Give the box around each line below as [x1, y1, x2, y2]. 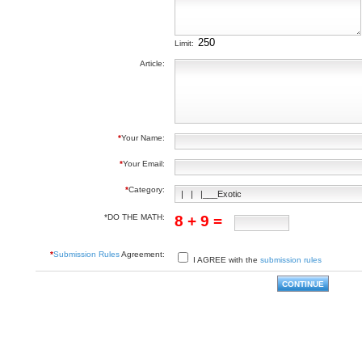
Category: [128, 185, 165, 194]
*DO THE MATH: [104, 213, 165, 221]
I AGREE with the [191, 255, 260, 264]
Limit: [175, 39, 196, 48]
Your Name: [121, 133, 165, 142]
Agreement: [120, 250, 165, 259]
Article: [140, 59, 165, 68]
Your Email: [123, 159, 165, 168]
